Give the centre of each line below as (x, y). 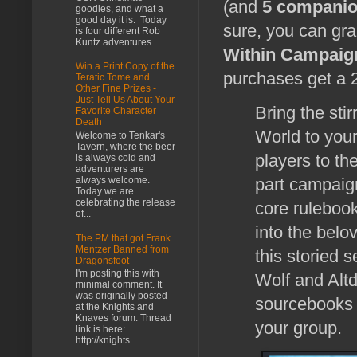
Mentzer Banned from (122, 249)
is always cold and (116, 157)
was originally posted (122, 296)
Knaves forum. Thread (124, 318)
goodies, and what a (120, 8)
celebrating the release (126, 202)
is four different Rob (118, 31)
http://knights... (106, 341)
